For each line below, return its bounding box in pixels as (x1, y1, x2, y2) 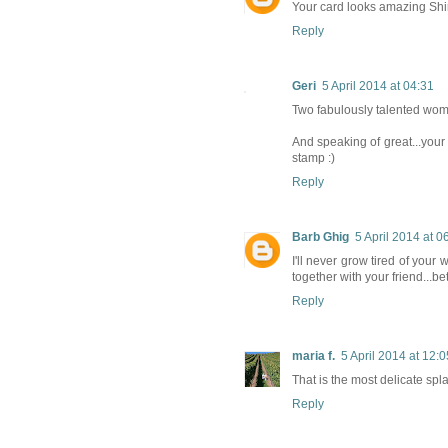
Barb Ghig (292, 230, 349, 245)
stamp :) (292, 151, 335, 166)
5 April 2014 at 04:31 (322, 79, 434, 94)
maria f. (292, 349, 335, 364)
